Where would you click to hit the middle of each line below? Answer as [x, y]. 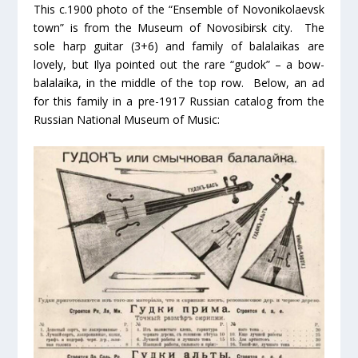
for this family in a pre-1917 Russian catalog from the [179, 101]
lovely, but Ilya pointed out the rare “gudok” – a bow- [179, 64]
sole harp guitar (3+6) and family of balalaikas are [179, 46]
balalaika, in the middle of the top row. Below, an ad [179, 82]
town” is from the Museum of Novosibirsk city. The [179, 27]
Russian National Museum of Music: [127, 119]
